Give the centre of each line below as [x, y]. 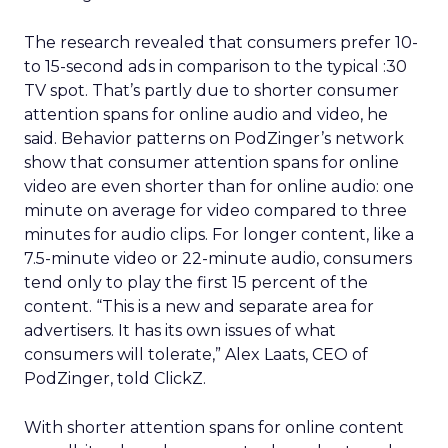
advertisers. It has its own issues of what [180, 330]
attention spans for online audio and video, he [206, 114]
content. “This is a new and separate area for [199, 306]
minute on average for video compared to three [215, 210]
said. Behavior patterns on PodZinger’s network [214, 138]
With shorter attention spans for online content [214, 427]
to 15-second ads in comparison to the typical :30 [215, 66]
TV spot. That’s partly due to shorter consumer [211, 90]
